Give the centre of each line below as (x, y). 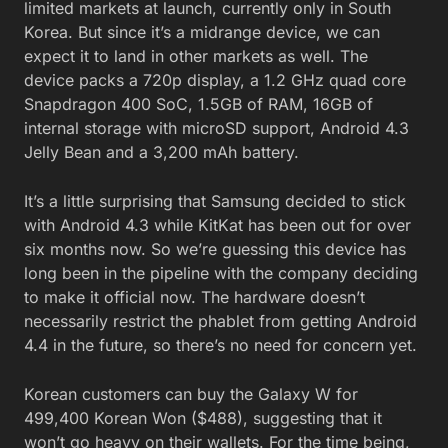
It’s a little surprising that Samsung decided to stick (215, 200)
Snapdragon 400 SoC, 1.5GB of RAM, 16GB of (198, 103)
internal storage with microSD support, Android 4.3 (216, 127)
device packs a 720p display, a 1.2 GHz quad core (215, 79)
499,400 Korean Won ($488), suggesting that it (203, 417)
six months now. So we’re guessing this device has (215, 248)
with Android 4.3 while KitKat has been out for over (217, 224)
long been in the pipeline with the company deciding (221, 272)
